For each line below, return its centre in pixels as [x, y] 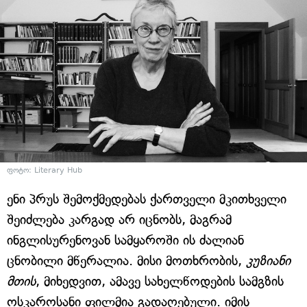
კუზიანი [268, 260]
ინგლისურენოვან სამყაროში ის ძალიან [125, 240]
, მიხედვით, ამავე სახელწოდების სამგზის [160, 281]
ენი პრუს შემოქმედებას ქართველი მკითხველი [147, 199]
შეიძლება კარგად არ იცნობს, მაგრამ [119, 219]
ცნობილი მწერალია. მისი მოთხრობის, [126, 260]
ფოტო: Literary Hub [45, 170]
